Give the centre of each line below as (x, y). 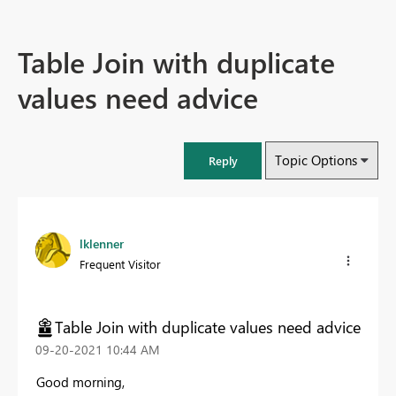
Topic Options (316, 160)
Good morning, (80, 381)
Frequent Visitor (120, 264)
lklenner (102, 244)
